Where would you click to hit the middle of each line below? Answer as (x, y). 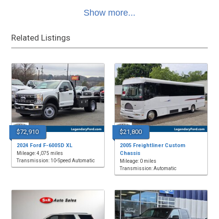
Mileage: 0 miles (138, 161)
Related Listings (41, 38)
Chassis (130, 153)
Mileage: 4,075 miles (40, 153)
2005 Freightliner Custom (153, 146)
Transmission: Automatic (148, 169)
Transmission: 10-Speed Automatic (56, 161)
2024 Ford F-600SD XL (44, 146)
